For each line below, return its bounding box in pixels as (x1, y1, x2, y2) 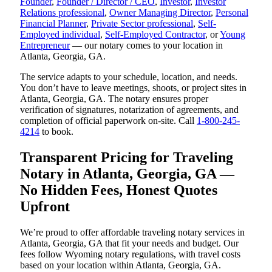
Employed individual (20, 29, 100, 40)
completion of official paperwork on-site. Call (20, 115, 197, 126)
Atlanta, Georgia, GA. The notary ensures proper (20, 93, 208, 104)
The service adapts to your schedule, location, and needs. (20, 72, 237, 83)
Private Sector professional (91, 18, 193, 29)
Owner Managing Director (109, 7, 211, 18)
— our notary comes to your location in (70, 40, 223, 51)
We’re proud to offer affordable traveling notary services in (20, 227, 245, 237)
